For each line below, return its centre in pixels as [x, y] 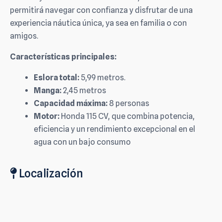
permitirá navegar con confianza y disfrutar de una [101, 10]
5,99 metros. [102, 78]
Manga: [48, 91]
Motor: [47, 116]
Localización [50, 173]
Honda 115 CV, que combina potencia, [127, 116]
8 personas [128, 104]
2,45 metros [84, 91]
